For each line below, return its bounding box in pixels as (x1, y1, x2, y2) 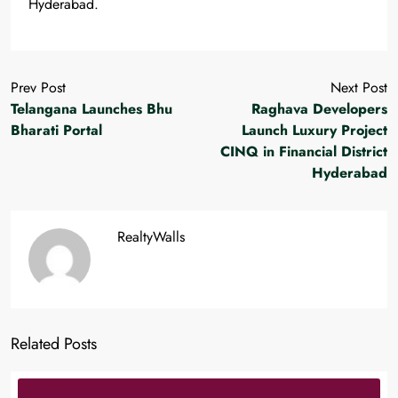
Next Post (330, 76, 387, 98)
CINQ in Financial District (220, 140, 387, 162)
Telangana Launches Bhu (11, 98, 172, 119)
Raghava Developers (251, 98, 387, 119)
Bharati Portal (11, 119, 102, 140)
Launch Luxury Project (242, 119, 387, 140)
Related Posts (11, 331, 97, 355)
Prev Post (11, 76, 66, 98)
